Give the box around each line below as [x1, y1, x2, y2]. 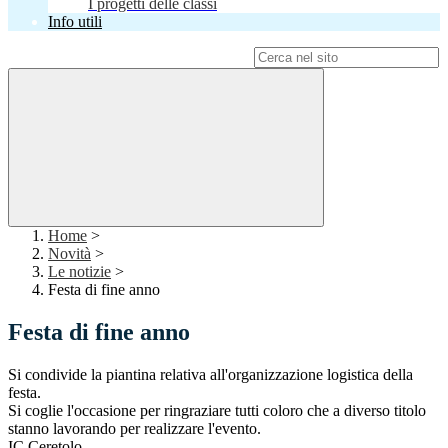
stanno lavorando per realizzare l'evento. [8, 420, 261, 438]
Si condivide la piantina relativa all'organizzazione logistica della [8, 366, 413, 384]
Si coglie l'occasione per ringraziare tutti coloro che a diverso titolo [8, 402, 426, 420]
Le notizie [48, 263, 111, 281]
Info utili [48, 13, 102, 31]
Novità [48, 245, 91, 263]
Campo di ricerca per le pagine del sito [8, 48, 250, 66]
